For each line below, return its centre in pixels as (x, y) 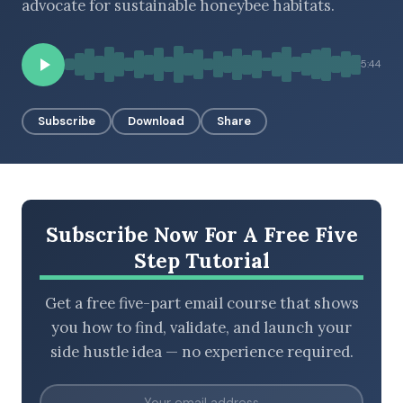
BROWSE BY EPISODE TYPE (111, 71)
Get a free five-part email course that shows (201, 304)
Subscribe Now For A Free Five (201, 234)
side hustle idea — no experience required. (201, 352)
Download (156, 121)
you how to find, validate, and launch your (201, 328)
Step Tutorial (201, 260)
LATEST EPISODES (88, 170)
